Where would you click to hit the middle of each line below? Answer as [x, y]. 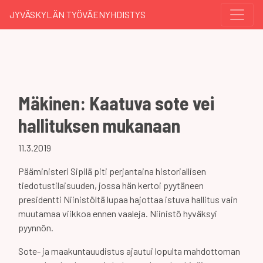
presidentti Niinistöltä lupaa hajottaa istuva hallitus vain [128, 199]
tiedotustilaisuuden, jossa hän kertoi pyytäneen [111, 185]
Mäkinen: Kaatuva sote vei [116, 103]
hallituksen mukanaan [99, 125]
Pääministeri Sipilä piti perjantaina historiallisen [112, 171]
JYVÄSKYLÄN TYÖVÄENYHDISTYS [77, 14]
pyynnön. [36, 227]
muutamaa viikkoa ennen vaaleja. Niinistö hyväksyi [118, 213]
